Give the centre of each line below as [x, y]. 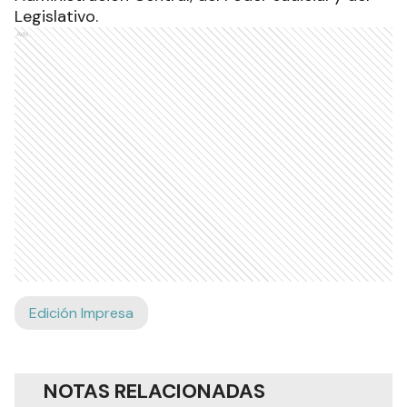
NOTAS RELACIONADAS [154, 392]
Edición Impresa [81, 313]
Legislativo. [56, 17]
